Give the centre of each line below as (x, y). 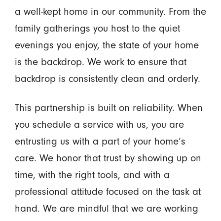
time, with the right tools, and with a (92, 174)
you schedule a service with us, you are (99, 124)
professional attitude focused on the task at (108, 191)
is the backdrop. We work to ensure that (100, 61)
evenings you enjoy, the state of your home (107, 45)
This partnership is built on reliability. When (109, 107)
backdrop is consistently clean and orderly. (107, 78)
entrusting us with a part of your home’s (100, 141)
